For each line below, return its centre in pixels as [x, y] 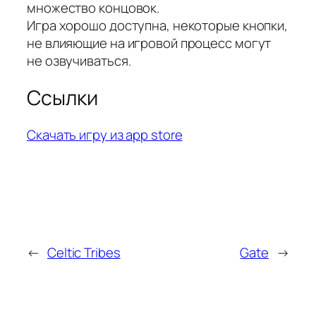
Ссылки [62, 98]
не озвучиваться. [79, 61]
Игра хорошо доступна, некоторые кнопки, [158, 26]
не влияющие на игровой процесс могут [149, 43]
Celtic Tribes [84, 253]
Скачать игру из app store [105, 134]
